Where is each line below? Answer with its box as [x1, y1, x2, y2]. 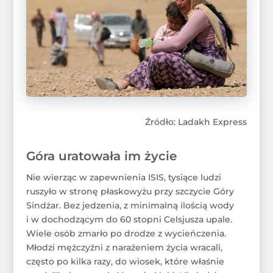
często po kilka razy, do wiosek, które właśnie [26, 255, 224, 267]
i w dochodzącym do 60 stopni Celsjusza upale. [26, 213, 232, 225]
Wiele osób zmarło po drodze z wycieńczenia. [26, 227, 226, 239]
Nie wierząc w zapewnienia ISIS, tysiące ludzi [26, 171, 221, 183]
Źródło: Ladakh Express [145, 116, 247, 127]
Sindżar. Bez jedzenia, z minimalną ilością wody [26, 199, 234, 211]
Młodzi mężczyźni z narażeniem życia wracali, [26, 241, 222, 253]
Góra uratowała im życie [26, 148, 177, 163]
